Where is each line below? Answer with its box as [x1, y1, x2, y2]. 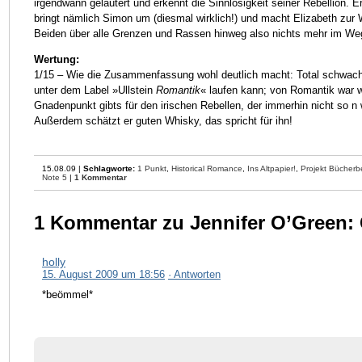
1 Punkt [137, 163, 166, 173]
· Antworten [168, 267, 221, 280]
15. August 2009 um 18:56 [42, 267, 165, 280]
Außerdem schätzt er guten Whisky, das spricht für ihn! [34, 115, 293, 128]
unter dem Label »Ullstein [34, 84, 156, 97]
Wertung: [34, 53, 79, 66]
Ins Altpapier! [247, 163, 296, 173]
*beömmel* [42, 288, 93, 301]
